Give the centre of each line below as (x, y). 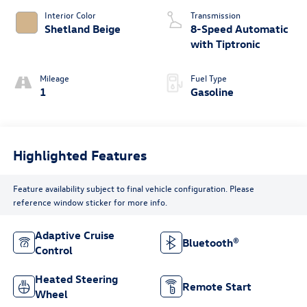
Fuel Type (209, 78)
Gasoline (212, 92)
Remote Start (217, 287)
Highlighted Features (79, 154)
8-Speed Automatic (240, 29)
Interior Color (70, 15)
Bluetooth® (211, 243)
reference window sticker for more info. (90, 201)
